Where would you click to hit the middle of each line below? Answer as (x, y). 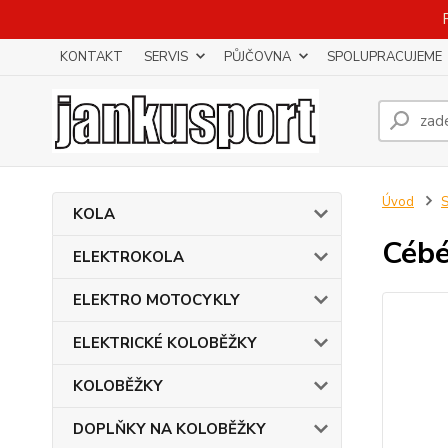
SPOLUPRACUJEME (384, 57)
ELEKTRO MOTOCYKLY (156, 300)
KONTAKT (91, 57)
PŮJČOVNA (257, 57)
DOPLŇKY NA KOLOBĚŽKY (169, 429)
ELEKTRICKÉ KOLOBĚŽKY (165, 343)
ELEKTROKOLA (128, 257)
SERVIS (166, 57)
